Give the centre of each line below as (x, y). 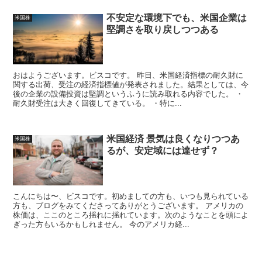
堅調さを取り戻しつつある (163, 30)
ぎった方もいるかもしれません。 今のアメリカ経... (101, 224)
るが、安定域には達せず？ (163, 150)
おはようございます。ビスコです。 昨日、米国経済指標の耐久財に (128, 75)
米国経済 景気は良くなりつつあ (173, 139)
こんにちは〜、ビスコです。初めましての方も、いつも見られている (131, 196)
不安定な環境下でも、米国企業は (177, 18)
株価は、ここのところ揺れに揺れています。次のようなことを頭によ (131, 215)
